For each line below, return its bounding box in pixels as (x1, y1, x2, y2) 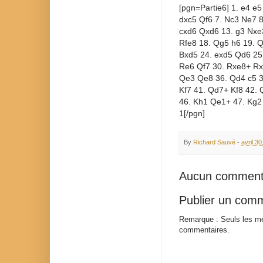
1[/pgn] (179, 109, 205, 119)
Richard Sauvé (193, 139, 235, 146)
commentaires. (179, 225, 230, 235)
